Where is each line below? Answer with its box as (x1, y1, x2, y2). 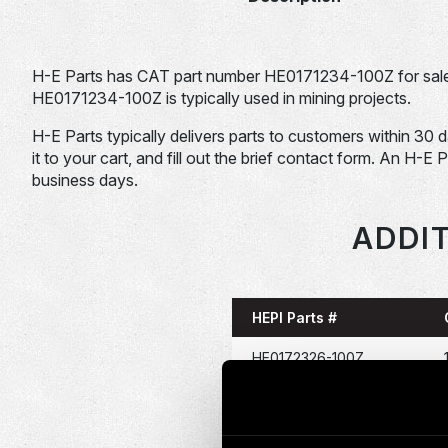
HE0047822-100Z (251, 390, 369, 408)
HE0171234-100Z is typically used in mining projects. (31, 87, 411, 108)
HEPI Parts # (251, 308, 337, 326)
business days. (31, 169, 138, 190)
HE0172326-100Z (251, 348, 364, 366)
